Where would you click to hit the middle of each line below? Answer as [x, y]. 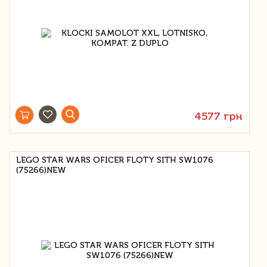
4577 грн [219, 116]
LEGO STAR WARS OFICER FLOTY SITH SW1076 [115, 160]
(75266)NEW [41, 170]
